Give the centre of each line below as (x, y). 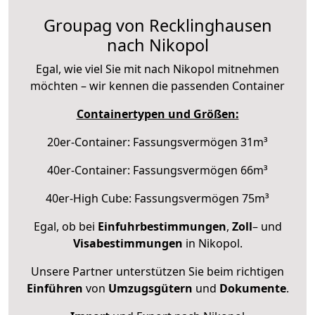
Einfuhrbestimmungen (162, 226)
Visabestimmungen (128, 243)
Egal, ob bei (65, 226)
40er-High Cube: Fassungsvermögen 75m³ (157, 198)
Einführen (54, 288)
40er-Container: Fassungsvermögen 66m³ (157, 170)
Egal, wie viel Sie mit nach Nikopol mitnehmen (157, 69)
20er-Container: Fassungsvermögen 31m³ (157, 142)
